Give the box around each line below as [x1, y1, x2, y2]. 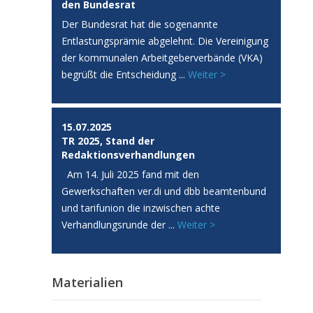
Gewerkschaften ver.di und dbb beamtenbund [61, 184, 266, 198]
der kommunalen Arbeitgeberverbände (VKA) [61, 50, 263, 64]
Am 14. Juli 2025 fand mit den [61, 167, 199, 181]
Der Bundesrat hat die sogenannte [61, 17, 218, 31]
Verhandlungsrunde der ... [61, 217, 177, 231]
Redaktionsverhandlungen [61, 147, 195, 161]
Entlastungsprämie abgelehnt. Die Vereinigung [61, 34, 268, 48]
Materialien [52, 273, 123, 291]
